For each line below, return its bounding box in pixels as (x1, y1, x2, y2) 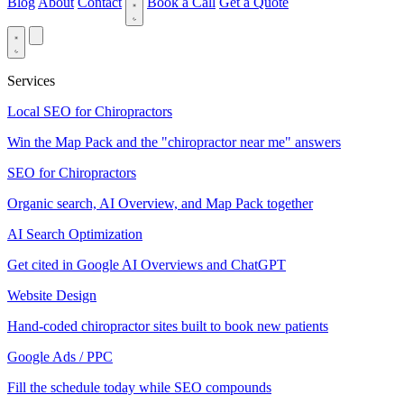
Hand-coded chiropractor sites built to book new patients (7, 318, 328, 334)
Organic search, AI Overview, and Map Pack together (7, 196, 313, 211)
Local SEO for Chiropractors (7, 104, 172, 119)
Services (7, 73, 55, 88)
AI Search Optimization (7, 226, 142, 242)
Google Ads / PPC (7, 349, 113, 364)
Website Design (7, 288, 96, 303)
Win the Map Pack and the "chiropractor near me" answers (7, 134, 341, 150)
